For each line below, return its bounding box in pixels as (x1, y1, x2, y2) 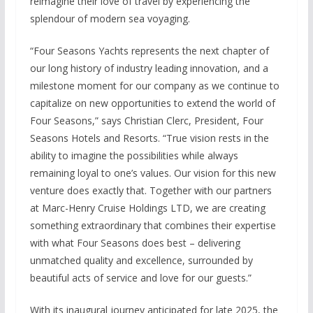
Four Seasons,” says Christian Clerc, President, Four (29, 113, 263, 127)
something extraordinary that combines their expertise (29, 218, 276, 232)
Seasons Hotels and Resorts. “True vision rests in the (29, 131, 269, 145)
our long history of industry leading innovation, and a (29, 61, 268, 75)
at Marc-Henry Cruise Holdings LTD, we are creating (29, 201, 265, 214)
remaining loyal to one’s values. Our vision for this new (29, 166, 276, 180)
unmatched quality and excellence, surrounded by (29, 253, 253, 267)
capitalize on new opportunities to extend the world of (29, 96, 275, 110)
